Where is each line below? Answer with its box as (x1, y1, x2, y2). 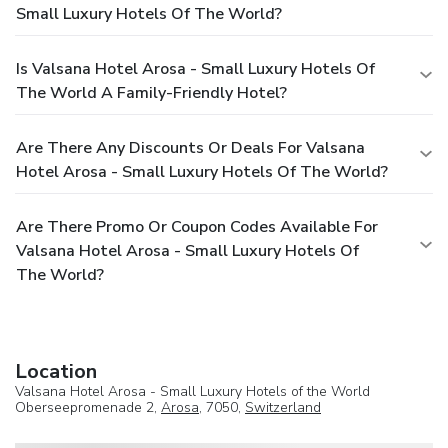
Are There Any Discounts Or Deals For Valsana (16, 137, 365, 160)
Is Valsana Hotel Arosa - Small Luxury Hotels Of (16, 58, 375, 81)
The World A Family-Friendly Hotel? (16, 82, 287, 105)
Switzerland (245, 398, 321, 418)
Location (15, 358, 97, 386)
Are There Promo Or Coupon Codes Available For (16, 216, 378, 239)
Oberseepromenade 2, (15, 398, 161, 418)
